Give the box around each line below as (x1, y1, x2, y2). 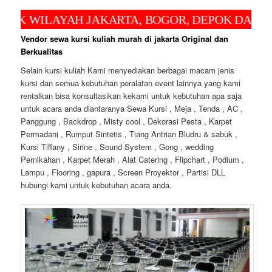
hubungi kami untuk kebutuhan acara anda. (21, 179, 172, 191)
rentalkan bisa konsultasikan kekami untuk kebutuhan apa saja (21, 90, 242, 102)
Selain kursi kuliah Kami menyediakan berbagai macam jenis (21, 64, 235, 76)
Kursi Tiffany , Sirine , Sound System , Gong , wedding (21, 141, 214, 153)
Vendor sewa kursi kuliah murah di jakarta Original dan (21, 32, 229, 44)
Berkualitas (21, 45, 63, 57)
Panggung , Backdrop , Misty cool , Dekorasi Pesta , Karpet (21, 115, 233, 127)
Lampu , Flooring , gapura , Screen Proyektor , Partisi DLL (21, 166, 226, 178)
